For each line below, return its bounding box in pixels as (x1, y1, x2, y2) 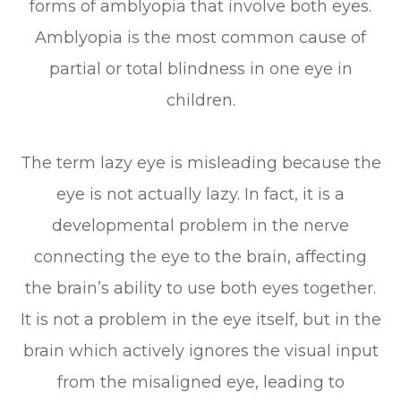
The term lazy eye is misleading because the (20, 153, 381, 174)
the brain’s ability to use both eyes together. (25, 278, 376, 299)
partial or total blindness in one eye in (48, 59, 353, 80)
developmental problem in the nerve (52, 216, 349, 236)
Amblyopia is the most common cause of (35, 28, 366, 48)
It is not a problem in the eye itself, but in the (20, 310, 381, 330)
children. (166, 90, 235, 111)
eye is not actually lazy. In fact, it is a (56, 184, 345, 205)
